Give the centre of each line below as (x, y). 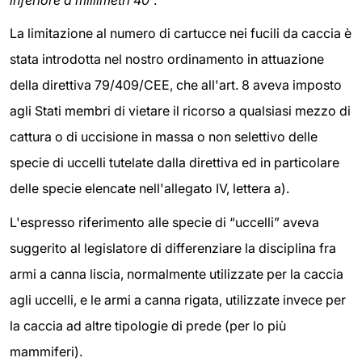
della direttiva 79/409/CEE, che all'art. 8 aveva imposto (176, 85)
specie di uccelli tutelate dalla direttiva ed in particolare (175, 163)
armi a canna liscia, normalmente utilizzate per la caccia (177, 274)
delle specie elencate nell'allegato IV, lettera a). (149, 189)
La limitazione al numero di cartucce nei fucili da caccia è (181, 34)
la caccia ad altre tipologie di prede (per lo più (148, 325)
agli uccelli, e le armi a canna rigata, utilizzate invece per (178, 299)
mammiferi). (46, 351)
